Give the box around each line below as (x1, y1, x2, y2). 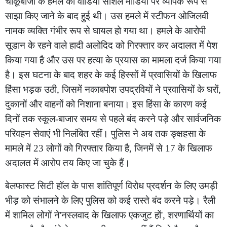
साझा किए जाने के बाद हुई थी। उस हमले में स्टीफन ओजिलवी (5, 11, 208, 21)
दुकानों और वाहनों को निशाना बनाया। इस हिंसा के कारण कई (5, 99, 207, 109)
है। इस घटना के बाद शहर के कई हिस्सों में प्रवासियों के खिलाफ (5, 69, 217, 80)
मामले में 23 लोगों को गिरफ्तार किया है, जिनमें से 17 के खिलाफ (5, 143, 212, 154)
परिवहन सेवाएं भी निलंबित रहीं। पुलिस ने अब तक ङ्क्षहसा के (5, 128, 206, 139)
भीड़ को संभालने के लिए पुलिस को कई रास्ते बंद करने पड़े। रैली (5, 195, 215, 206)
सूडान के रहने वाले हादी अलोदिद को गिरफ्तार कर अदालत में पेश (5, 40, 217, 51)
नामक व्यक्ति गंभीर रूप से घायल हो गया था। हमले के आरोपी (5, 25, 206, 36)
